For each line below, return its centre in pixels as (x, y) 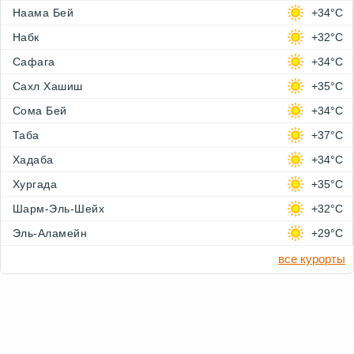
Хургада (35, 185)
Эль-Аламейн (50, 233)
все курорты (312, 259)
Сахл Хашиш (48, 87)
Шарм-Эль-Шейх (59, 209)
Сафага (34, 62)
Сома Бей (40, 111)
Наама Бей (43, 13)
